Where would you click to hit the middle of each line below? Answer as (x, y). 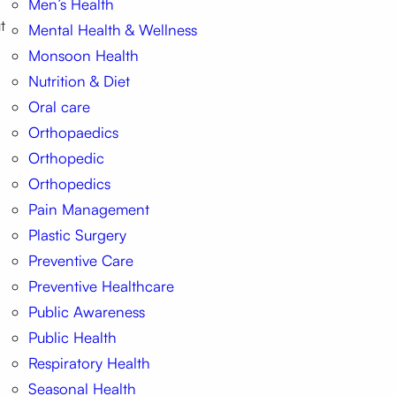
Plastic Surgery (77, 235)
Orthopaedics (73, 133)
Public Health (72, 338)
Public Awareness (86, 312)
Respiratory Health (89, 363)
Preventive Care (80, 261)
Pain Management (88, 209)
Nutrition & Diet (79, 81)
